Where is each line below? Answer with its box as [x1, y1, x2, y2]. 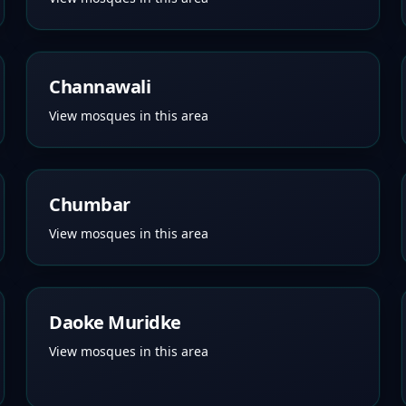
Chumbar [49, 192, 130, 217]
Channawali [49, 74, 151, 99]
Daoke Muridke [49, 310, 181, 334]
